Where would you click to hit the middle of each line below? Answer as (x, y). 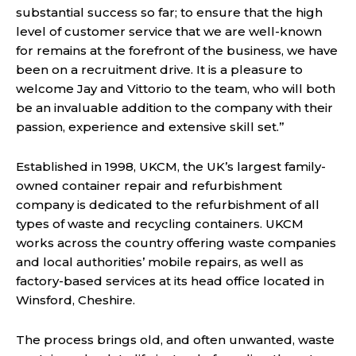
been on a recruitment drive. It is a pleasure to (159, 70)
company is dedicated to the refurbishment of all (168, 205)
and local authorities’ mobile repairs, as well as (160, 262)
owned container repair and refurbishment (149, 186)
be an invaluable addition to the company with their (174, 108)
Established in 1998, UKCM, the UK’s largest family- (171, 167)
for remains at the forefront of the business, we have (177, 51)
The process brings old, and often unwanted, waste (175, 340)
